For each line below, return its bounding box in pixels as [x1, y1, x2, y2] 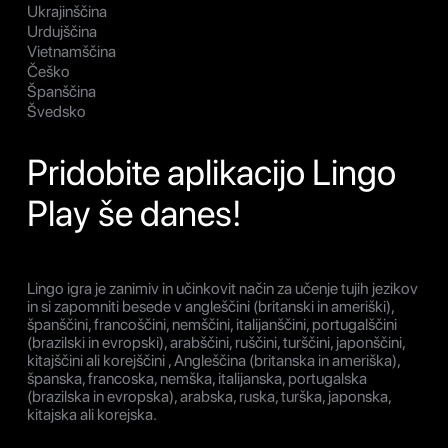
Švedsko [27, 101, 86, 121]
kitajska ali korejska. [27, 404, 157, 424]
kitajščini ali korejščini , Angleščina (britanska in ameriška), [27, 350, 400, 370]
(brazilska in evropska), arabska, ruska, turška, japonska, [27, 386, 391, 406]
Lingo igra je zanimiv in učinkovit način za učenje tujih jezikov [27, 278, 418, 298]
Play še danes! [27, 191, 242, 235]
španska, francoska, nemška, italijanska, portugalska [27, 368, 367, 388]
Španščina [27, 81, 96, 101]
